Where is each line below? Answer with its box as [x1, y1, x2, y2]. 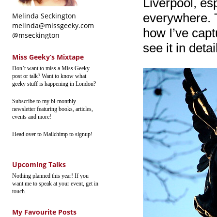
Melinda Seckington [12, 11, 76, 20]
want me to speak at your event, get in [12, 180, 98, 187]
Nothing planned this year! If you [12, 172, 89, 179]
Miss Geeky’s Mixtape [12, 52, 84, 62]
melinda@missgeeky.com [12, 21, 94, 30]
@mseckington [12, 31, 60, 40]
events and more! [12, 113, 51, 120]
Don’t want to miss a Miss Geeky [12, 65, 90, 72]
